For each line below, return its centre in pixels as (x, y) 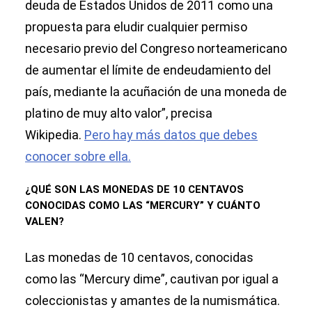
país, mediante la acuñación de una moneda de (156, 92)
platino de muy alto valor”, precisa (119, 114)
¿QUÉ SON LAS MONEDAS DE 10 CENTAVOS (134, 190)
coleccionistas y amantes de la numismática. (153, 301)
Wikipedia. (55, 135)
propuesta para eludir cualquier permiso (136, 27)
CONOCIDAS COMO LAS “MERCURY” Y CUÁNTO (143, 206)
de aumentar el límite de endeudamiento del (148, 70)
